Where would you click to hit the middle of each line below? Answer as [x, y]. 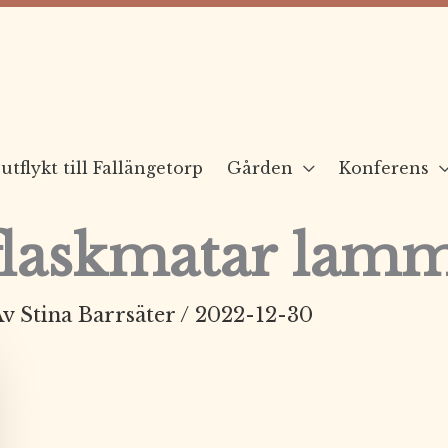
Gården [260, 167]
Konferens [384, 167]
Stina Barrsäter [100, 314]
